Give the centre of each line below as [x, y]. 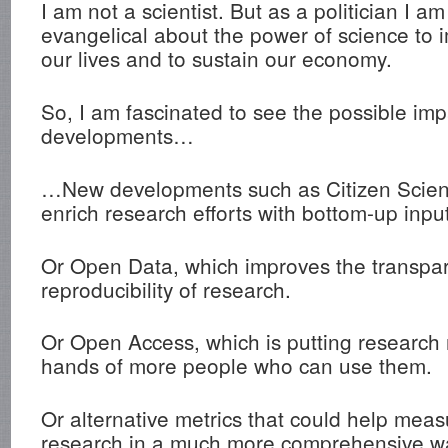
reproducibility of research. [166, 288]
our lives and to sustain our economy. [217, 58]
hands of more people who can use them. [237, 365]
